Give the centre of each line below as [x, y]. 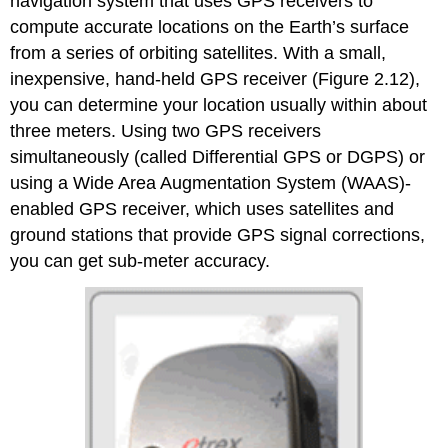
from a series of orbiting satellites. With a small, [198, 52]
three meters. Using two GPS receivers [166, 130]
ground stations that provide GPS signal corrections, [218, 234]
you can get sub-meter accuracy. [140, 260]
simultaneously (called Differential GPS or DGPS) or [218, 156]
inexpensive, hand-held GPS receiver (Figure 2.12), [215, 78]
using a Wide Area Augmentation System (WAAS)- [211, 182]
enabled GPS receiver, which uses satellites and [202, 208]
